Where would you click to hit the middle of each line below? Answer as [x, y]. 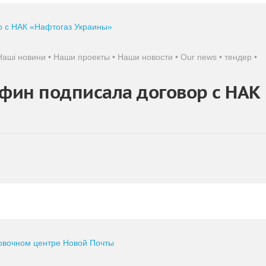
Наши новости [145, 57]
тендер [238, 57]
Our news [199, 57]
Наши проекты [82, 57]
